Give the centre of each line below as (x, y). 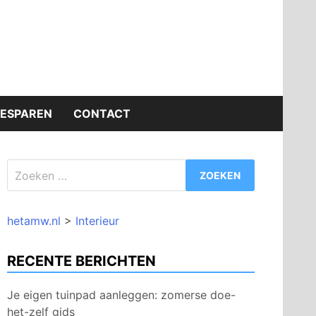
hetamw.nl (34, 221)
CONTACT (102, 114)
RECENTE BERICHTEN (81, 261)
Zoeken (26, 167)
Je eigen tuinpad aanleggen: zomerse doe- (121, 295)
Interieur (97, 221)
